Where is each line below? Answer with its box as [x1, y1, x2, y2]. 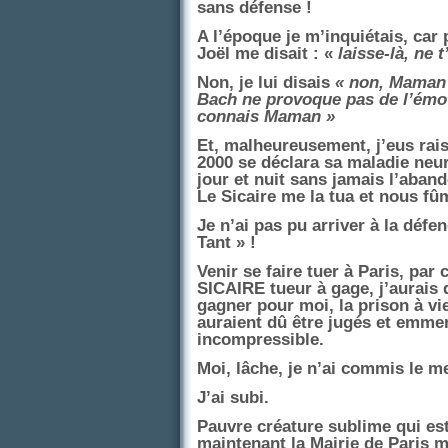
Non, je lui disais [197, 72, 335, 92]
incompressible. [197, 329, 324, 349]
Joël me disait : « [197, 43, 338, 63]
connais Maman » [197, 106, 335, 126]
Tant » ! [197, 232, 256, 252]
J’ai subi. [197, 387, 269, 407]
